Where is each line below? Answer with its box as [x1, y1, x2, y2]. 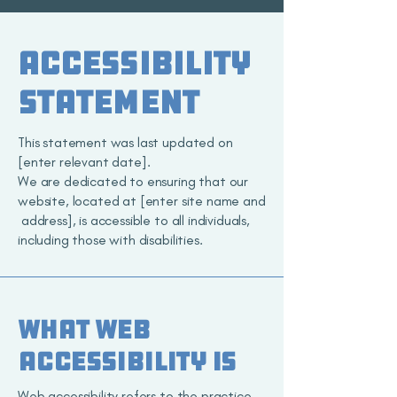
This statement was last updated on [18, 134, 233, 151]
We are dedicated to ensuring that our [18, 173, 249, 190]
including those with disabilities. [18, 231, 203, 248]
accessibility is [18, 345, 237, 378]
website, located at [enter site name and [18, 192, 266, 209]
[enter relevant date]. [18, 153, 151, 170]
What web [18, 313, 151, 346]
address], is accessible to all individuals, [18, 212, 250, 229]
